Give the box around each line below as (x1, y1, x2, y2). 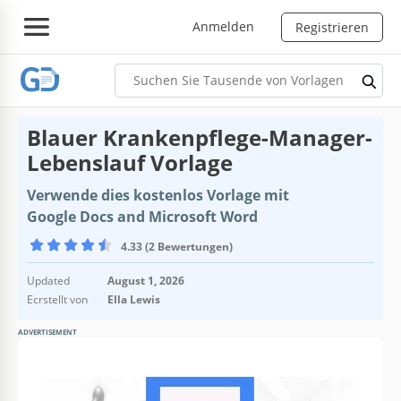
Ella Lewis (107, 291, 160, 307)
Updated (27, 272, 70, 288)
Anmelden (192, 17, 254, 35)
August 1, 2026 (107, 272, 184, 288)
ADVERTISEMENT (18, 326, 77, 337)
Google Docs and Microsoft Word (27, 206, 258, 226)
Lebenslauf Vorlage (27, 147, 233, 177)
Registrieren (295, 18, 369, 36)
